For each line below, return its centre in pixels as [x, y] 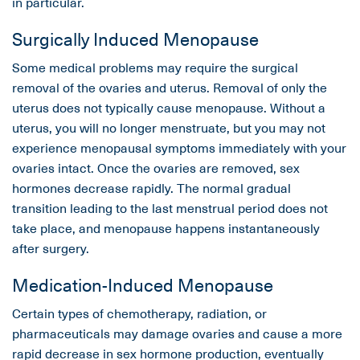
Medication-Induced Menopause [143, 284]
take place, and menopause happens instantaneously [166, 228]
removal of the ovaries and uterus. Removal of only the [170, 87]
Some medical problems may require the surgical [155, 67]
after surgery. [51, 248]
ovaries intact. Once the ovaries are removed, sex [156, 168]
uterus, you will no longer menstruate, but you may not [169, 127]
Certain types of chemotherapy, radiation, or [139, 313]
